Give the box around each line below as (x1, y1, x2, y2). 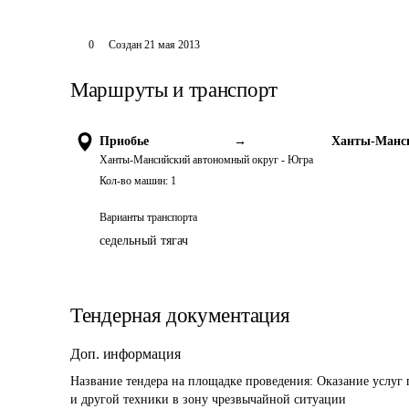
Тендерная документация (70, 304, 290, 327)
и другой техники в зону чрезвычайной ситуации (70, 393, 346, 406)
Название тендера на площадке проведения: (70, 374, 317, 388)
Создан (108, 38, 142, 51)
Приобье (100, 134, 149, 148)
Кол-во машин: (100, 174, 168, 187)
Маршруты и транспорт (70, 79, 278, 101)
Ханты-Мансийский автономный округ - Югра (100, 153, 313, 166)
